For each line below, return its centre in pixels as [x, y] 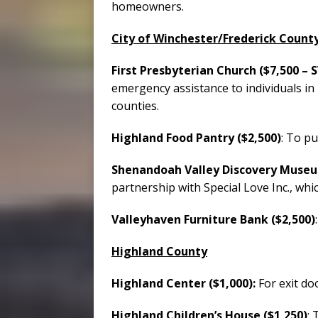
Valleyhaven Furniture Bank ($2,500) [213, 220]
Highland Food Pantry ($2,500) [196, 138]
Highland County [159, 252]
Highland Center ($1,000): [185, 284]
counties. [135, 106]
